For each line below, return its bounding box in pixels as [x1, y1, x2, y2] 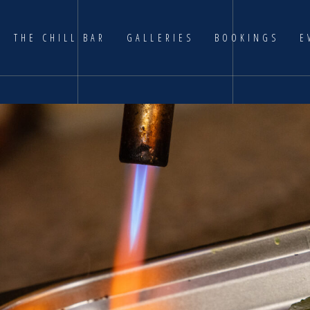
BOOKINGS [214, 31, 280, 44]
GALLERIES [127, 31, 194, 44]
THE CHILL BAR [13, 31, 107, 44]
